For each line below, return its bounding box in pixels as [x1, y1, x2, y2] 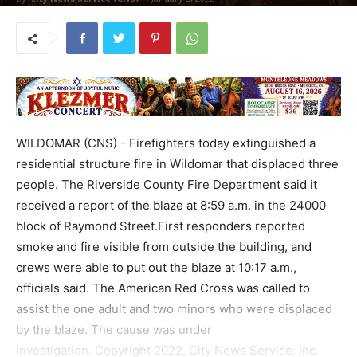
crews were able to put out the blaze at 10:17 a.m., [16, 260, 296, 275]
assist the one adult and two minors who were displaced [16, 301, 332, 316]
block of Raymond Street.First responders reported [16, 218, 305, 233]
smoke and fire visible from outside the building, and [16, 239, 312, 254]
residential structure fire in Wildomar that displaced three [16, 156, 339, 171]
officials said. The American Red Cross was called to [16, 280, 310, 296]
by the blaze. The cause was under [16, 322, 212, 337]
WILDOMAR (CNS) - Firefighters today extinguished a [16, 135, 316, 151]
